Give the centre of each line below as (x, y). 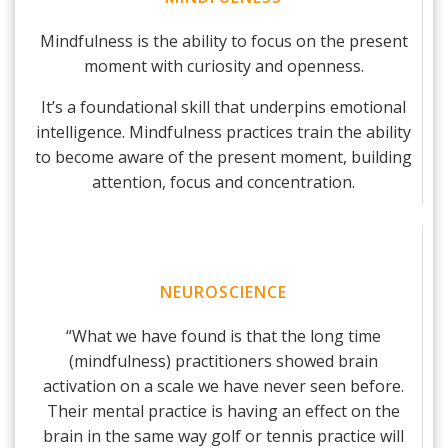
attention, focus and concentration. (223, 182)
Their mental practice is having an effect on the (223, 411)
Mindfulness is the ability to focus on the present (223, 41)
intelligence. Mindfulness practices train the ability (223, 132)
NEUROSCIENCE (223, 292)
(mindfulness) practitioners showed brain (223, 361)
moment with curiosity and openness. (223, 66)
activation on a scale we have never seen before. (223, 386)
